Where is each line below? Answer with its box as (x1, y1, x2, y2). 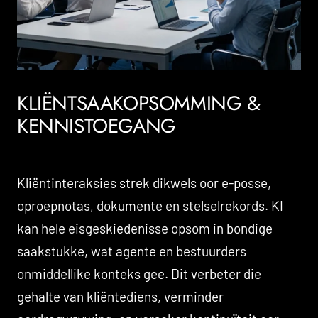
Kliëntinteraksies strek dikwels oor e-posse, (17, 174, 271, 191)
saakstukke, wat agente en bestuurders (17, 242, 246, 259)
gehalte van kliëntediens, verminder (17, 287, 224, 305)
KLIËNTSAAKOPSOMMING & (17, 88, 261, 118)
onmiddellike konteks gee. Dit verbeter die (17, 265, 261, 282)
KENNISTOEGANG (17, 111, 176, 141)
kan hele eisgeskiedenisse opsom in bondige (17, 219, 273, 236)
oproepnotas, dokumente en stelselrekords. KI (17, 197, 283, 214)
